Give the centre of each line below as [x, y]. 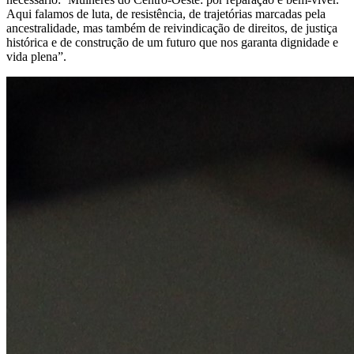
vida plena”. [36, 57]
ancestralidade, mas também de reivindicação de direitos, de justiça [172, 28]
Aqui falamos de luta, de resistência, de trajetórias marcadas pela [166, 14]
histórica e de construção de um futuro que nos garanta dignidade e [172, 43]
